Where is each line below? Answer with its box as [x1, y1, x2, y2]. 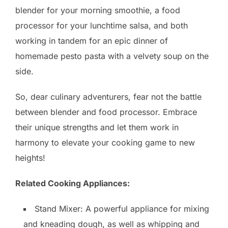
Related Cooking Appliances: [15, 178, 130, 189]
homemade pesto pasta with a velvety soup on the [15, 51, 209, 62]
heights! [15, 153, 45, 163]
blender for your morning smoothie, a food [15, 5, 180, 16]
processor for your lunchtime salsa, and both [15, 20, 188, 31]
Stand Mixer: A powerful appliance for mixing [35, 204, 209, 214]
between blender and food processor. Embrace [15, 107, 197, 118]
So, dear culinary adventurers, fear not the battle [15, 92, 202, 102]
